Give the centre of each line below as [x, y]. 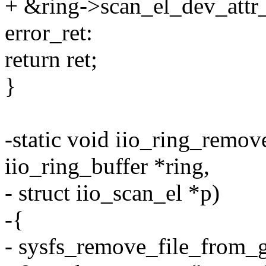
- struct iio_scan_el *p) [112, 193]
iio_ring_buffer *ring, [107, 166]
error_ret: [49, 33]
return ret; [51, 59]
